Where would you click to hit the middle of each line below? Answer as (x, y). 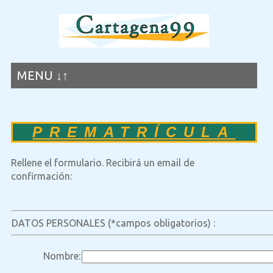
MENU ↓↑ (42, 75)
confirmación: (41, 176)
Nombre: (62, 256)
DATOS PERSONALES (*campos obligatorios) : (113, 223)
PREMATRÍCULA (134, 132)
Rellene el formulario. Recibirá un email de (102, 163)
